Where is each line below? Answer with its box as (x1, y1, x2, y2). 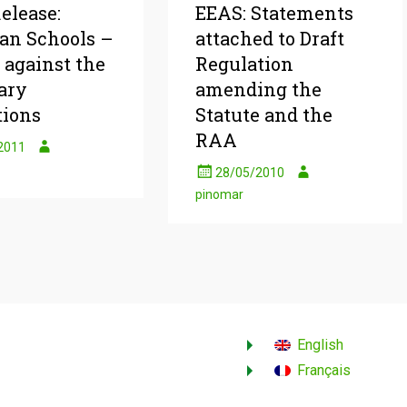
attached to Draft (195, 26, 345, 50)
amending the (195, 77, 323, 101)
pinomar (195, 187, 244, 202)
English (296, 336, 343, 354)
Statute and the (195, 103, 333, 126)
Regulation (195, 52, 294, 75)
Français (296, 361, 351, 379)
